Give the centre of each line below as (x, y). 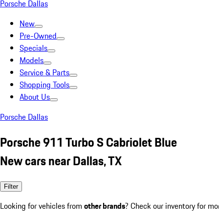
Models (32, 60)
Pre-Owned (38, 36)
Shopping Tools (44, 85)
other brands (105, 206)
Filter (11, 186)
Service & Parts (44, 72)
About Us (35, 97)
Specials (33, 48)
